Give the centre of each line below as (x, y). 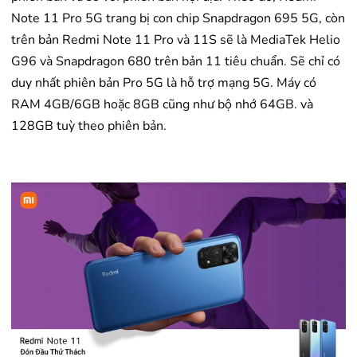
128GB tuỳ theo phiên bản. (89, 126)
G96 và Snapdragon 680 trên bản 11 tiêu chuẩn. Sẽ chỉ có (176, 61)
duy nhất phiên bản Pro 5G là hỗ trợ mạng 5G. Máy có (164, 82)
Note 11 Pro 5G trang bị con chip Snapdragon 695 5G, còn (178, 18)
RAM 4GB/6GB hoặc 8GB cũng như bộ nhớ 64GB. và (162, 104)
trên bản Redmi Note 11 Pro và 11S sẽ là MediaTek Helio (176, 39)
